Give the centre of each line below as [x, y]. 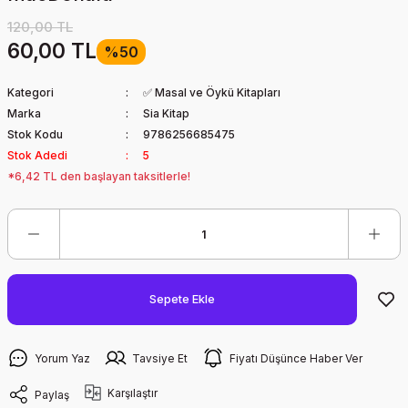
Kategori [31, 92]
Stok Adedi [37, 155]
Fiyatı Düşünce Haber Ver [296, 358]
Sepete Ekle [182, 299]
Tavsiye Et [160, 358]
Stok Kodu [35, 134]
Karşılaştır [133, 393]
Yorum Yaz [62, 358]
